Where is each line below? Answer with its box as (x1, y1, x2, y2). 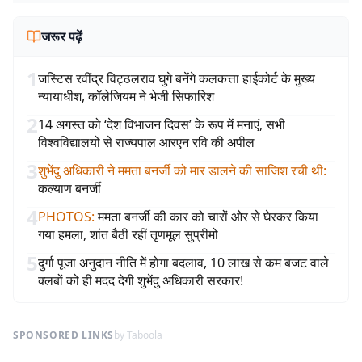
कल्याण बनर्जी (38, 179, 101, 197)
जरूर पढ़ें (41, 27, 82, 45)
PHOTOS (38, 208, 91, 225)
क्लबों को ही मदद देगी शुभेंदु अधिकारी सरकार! (38, 271, 243, 289)
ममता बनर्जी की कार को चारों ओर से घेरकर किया (98, 208, 318, 225)
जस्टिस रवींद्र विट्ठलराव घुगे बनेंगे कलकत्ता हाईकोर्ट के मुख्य (38, 69, 315, 87)
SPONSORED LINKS (13, 328, 114, 342)
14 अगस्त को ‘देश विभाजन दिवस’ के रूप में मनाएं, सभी (38, 116, 285, 133)
